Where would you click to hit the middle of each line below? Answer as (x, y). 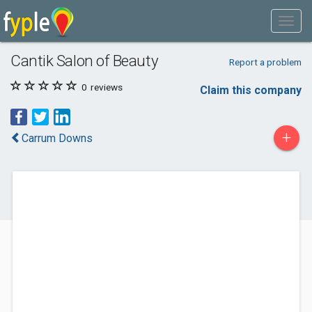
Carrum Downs (57, 138)
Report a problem (265, 62)
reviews (106, 87)
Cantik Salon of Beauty (85, 61)
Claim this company (251, 90)
